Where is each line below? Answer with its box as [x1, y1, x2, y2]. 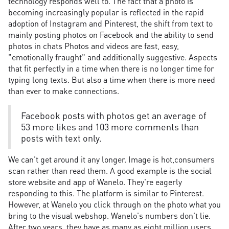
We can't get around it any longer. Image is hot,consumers [8, 154, 215, 165]
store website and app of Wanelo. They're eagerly [8, 176, 182, 188]
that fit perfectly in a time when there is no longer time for [8, 63, 214, 74]
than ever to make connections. [8, 85, 119, 97]
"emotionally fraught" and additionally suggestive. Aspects [8, 52, 217, 63]
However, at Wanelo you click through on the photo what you [8, 199, 221, 210]
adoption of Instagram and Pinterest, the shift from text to [8, 18, 213, 29]
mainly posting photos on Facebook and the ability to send [8, 29, 214, 40]
